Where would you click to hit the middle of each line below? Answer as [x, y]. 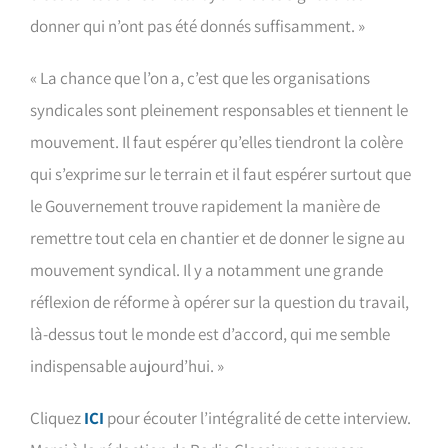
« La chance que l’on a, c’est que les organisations [200, 78]
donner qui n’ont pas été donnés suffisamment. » [197, 26]
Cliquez [57, 418]
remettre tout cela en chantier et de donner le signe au [217, 238]
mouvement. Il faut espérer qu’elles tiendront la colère [216, 142]
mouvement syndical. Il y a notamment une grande [206, 270]
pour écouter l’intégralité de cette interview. [257, 418]
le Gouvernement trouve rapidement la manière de [205, 206]
